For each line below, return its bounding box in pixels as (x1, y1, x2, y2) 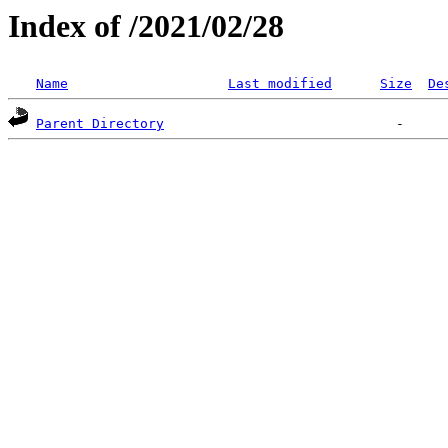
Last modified (228, 76, 332, 92)
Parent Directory (36, 116, 164, 132)
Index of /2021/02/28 (8, 8, 284, 44)
